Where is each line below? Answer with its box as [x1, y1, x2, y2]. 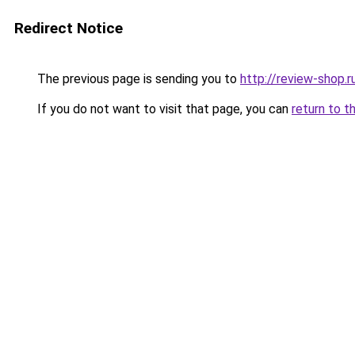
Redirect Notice [14, 19, 123, 37]
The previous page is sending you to [34, 71, 240, 86]
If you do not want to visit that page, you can [34, 101, 292, 116]
